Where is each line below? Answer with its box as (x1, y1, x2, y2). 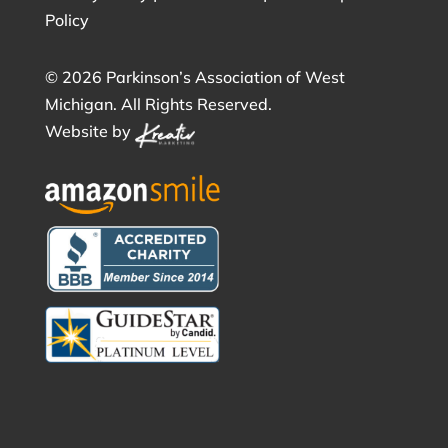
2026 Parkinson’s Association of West (61, 67, 345, 87)
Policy (44, 10, 89, 30)
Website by (44, 121, 135, 141)
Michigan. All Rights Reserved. (44, 94, 272, 114)
